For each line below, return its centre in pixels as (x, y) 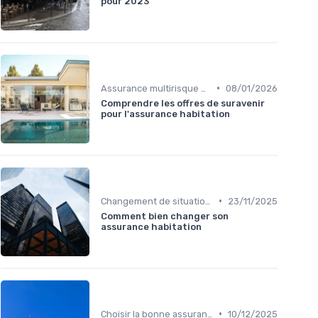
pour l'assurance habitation (165, 114)
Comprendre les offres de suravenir (183, 103)
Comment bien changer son (165, 216)
